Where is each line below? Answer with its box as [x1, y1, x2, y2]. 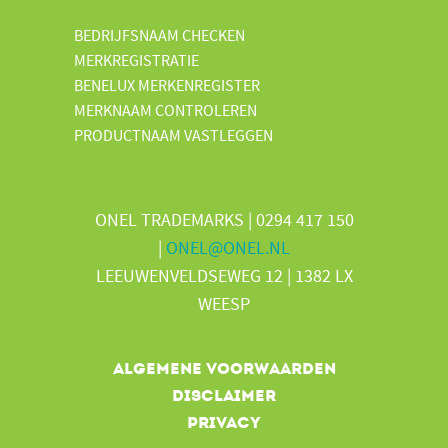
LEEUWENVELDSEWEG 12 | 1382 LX [95, 265, 353, 288]
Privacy [187, 413, 261, 432]
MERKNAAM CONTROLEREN [74, 101, 257, 121]
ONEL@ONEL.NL [166, 237, 290, 260]
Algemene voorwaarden [112, 359, 336, 378]
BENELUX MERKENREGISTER [74, 76, 260, 96]
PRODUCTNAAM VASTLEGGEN [74, 126, 273, 146]
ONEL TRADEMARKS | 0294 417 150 [94, 209, 354, 232]
